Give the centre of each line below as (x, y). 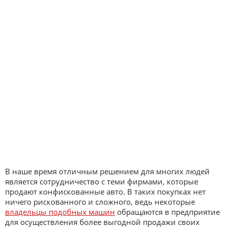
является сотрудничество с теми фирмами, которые (102, 181)
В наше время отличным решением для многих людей (107, 171)
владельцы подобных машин (60, 212)
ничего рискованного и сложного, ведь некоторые (100, 202)
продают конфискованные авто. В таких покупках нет (105, 192)
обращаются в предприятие (167, 212)
